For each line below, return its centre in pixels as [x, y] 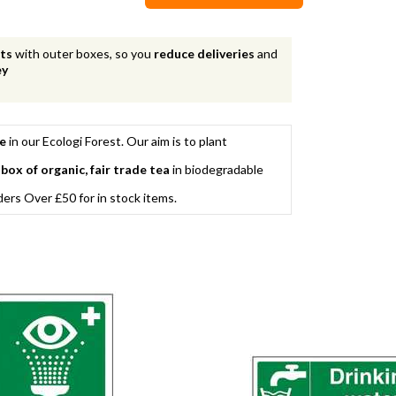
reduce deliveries [205, 53]
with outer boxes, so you [84, 53]
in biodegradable [217, 169]
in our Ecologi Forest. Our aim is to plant [117, 141]
